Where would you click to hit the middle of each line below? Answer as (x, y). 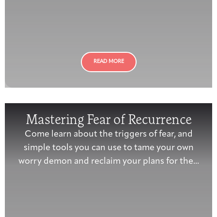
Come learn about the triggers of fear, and (108, 134)
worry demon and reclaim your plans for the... (108, 162)
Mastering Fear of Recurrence (108, 119)
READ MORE (108, 62)
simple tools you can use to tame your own (108, 148)
